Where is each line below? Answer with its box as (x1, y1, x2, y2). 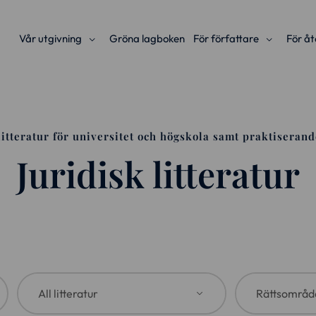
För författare (193, 32, 259, 45)
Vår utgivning (19, 32, 82, 45)
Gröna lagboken (109, 32, 185, 45)
